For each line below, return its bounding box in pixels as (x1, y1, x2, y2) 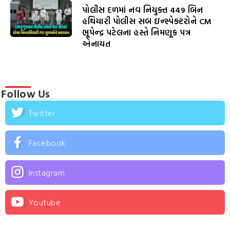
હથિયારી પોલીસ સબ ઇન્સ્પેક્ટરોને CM (82, 15, 212, 28)
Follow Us (2, 86, 49, 102)
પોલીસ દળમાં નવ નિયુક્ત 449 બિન (82, 4, 203, 16)
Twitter (28, 107, 55, 120)
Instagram (28, 166, 65, 179)
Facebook (28, 137, 66, 149)
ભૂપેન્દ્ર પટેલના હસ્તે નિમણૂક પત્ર (82, 26, 191, 39)
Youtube (28, 196, 61, 209)
